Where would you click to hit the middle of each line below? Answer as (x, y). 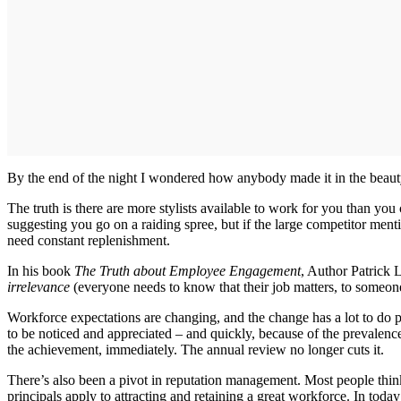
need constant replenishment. (92, 241)
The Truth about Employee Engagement (186, 271)
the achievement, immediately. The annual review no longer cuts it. (196, 350)
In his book (39, 271)
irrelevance (38, 287)
